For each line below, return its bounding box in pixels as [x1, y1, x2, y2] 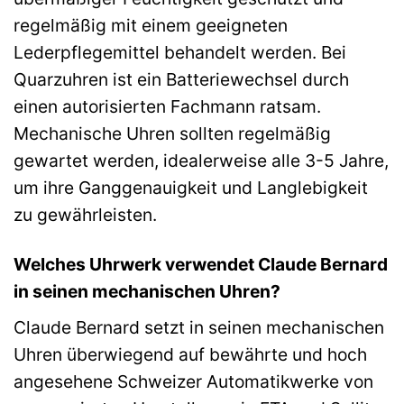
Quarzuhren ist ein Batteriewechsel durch [14, 69, 349, 91]
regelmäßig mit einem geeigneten [14, 14, 288, 37]
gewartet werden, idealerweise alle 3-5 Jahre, [14, 150, 389, 172]
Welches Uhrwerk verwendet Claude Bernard [14, 253, 388, 276]
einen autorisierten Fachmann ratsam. [14, 96, 321, 118]
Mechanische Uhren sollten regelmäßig [14, 123, 331, 145]
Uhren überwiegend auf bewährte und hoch [14, 343, 367, 365]
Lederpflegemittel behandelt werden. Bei [14, 41, 346, 64]
